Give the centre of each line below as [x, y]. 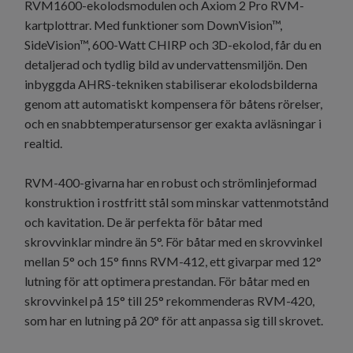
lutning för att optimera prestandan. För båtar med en [167, 281]
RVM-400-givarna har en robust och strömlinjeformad [171, 183]
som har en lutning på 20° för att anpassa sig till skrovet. [174, 321]
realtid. [43, 143]
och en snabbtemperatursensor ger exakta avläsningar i [173, 124]
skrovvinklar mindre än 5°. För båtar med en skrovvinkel [173, 242]
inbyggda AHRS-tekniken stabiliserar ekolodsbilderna [171, 84]
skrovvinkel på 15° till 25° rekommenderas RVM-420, [169, 301]
